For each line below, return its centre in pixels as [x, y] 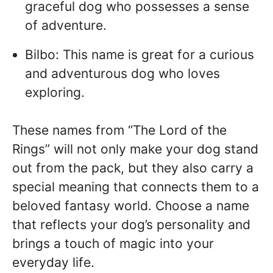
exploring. [55, 92]
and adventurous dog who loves [122, 73]
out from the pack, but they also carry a [133, 168]
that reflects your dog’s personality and [131, 225]
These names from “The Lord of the [119, 130]
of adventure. [66, 25]
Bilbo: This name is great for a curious [140, 54]
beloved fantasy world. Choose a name [131, 206]
